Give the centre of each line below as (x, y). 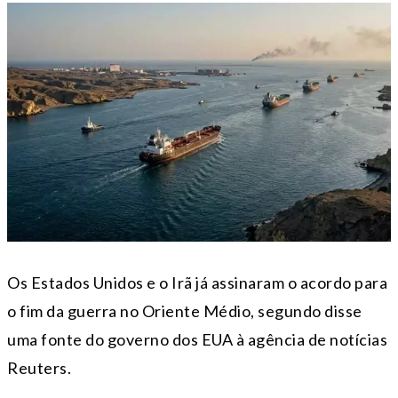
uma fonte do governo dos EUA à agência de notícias (197, 340)
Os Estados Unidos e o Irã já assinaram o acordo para (197, 283)
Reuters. (39, 368)
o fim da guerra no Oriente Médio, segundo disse (185, 311)
